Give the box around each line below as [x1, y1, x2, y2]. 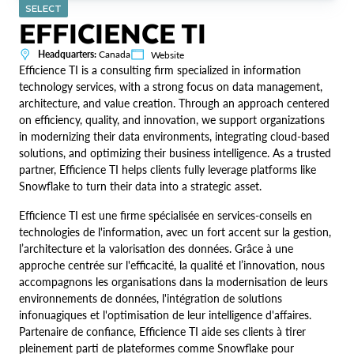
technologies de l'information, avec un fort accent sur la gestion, [19, 225, 331, 239]
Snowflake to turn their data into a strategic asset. [19, 179, 262, 194]
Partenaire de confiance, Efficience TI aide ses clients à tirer [19, 325, 306, 339]
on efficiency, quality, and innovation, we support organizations [19, 113, 325, 127]
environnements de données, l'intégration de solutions [19, 292, 282, 306]
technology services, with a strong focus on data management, [19, 80, 322, 94]
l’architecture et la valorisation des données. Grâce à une [19, 242, 293, 256]
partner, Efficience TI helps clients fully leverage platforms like [19, 163, 316, 177]
